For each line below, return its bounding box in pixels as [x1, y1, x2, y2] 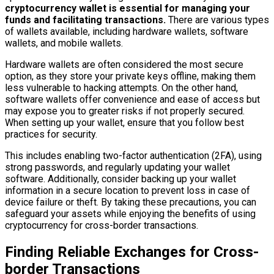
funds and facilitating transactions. [5, 13, 166, 26]
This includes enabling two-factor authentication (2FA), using [5, 149, 262, 161]
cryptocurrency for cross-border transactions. [5, 219, 198, 231]
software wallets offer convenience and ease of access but [5, 93, 260, 105]
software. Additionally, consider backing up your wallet [5, 172, 236, 185]
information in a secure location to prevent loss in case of [5, 184, 250, 196]
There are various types [166, 13, 269, 26]
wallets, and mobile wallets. [5, 37, 123, 49]
